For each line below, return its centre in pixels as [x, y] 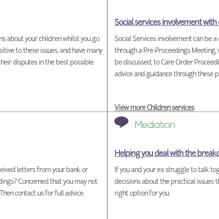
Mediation [155, 125]
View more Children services [154, 108]
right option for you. [142, 193]
